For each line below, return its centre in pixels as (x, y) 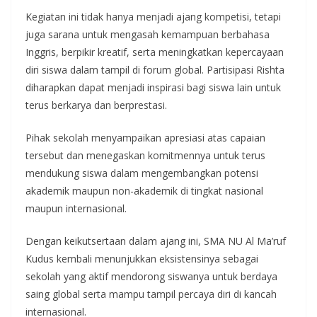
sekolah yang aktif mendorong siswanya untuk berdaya (151, 276)
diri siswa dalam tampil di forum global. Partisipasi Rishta (155, 69)
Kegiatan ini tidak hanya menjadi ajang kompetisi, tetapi (153, 16)
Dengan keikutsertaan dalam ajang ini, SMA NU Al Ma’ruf (156, 241)
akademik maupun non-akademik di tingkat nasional (144, 190)
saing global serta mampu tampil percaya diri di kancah (151, 294)
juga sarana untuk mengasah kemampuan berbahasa (148, 34)
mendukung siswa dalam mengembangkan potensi (142, 173)
